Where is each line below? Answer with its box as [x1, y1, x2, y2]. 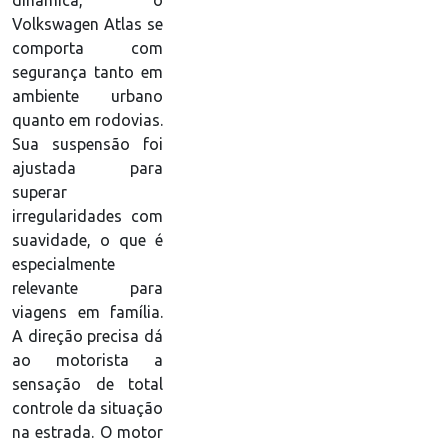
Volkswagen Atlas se [12, 15, 163, 34]
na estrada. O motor [12, 423, 163, 442]
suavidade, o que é [12, 231, 163, 250]
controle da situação [12, 399, 163, 418]
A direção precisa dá [12, 327, 163, 346]
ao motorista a [12, 351, 163, 370]
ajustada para [12, 159, 163, 178]
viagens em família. [12, 303, 163, 322]
